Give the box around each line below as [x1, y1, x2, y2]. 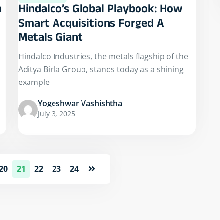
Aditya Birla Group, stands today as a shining [18, 64, 184, 75]
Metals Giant [18, 30, 83, 48]
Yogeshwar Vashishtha [38, 98, 122, 109]
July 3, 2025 [38, 109, 75, 119]
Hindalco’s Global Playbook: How [18, 2, 182, 20]
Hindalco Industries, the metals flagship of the [18, 51, 188, 62]
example [18, 77, 50, 88]
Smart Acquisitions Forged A [18, 16, 164, 34]
